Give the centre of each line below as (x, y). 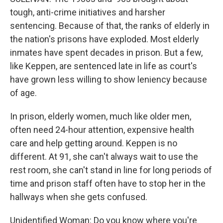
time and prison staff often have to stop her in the (108, 183)
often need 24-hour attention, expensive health (102, 130)
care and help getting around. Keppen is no (94, 143)
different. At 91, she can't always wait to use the (104, 157)
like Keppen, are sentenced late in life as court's (104, 66)
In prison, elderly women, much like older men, (101, 116)
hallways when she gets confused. (79, 197)
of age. (23, 93)
